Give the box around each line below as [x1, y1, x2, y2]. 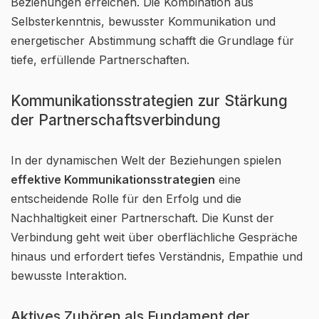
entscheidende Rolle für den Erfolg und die [11, 192, 241, 206]
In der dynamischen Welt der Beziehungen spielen [11, 153, 281, 167]
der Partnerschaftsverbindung [11, 111, 221, 129]
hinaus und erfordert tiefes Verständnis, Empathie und [11, 249, 303, 263]
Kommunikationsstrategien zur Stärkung [11, 92, 288, 110]
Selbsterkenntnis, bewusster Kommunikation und [11, 14, 276, 28]
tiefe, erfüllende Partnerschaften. [11, 53, 189, 67]
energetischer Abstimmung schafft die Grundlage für [11, 33, 294, 48]
